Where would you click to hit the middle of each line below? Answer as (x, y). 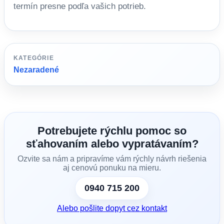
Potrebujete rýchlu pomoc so (112, 131)
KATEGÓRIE (34, 58)
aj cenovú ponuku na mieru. (112, 168)
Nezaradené (36, 70)
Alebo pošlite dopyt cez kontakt (112, 208)
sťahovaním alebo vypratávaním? (112, 144)
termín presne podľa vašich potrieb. (80, 6)
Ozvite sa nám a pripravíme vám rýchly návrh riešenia (112, 159)
